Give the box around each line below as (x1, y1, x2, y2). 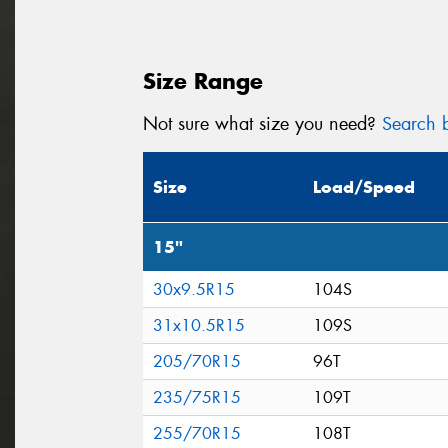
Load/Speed (313, 176, 415, 199)
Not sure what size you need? (143, 111, 382, 136)
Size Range (143, 66, 263, 95)
